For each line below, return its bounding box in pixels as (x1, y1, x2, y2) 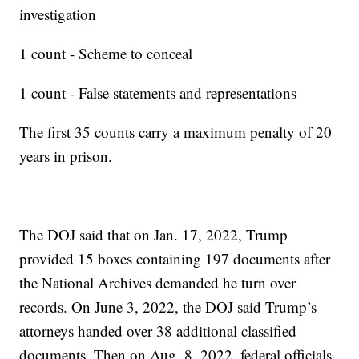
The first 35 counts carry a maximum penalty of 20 (19, 121, 333, 142)
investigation (19, 3, 97, 24)
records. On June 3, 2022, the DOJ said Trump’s (19, 296, 317, 317)
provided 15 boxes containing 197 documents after (19, 248, 331, 268)
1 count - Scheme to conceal (19, 42, 193, 63)
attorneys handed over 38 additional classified (19, 320, 297, 341)
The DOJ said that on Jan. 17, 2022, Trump (19, 224, 288, 244)
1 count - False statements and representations (19, 82, 302, 103)
